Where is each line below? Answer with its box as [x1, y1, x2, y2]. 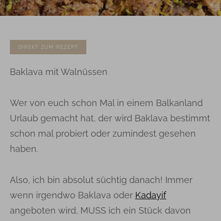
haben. [10, 143, 38, 154]
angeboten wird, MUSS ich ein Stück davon [10, 205, 191, 216]
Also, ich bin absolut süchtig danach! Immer [10, 174, 192, 185]
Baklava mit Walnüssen [10, 66, 108, 77]
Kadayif [135, 189, 166, 200]
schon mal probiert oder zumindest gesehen [10, 128, 196, 139]
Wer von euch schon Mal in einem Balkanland [10, 97, 203, 108]
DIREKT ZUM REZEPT [18, 44, 78, 50]
